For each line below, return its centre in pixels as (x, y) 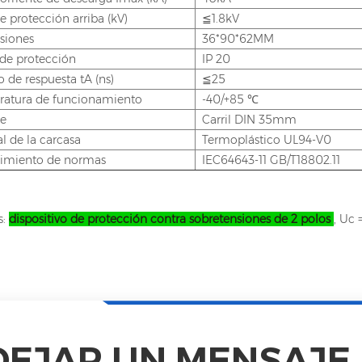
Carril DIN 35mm (249, 120)
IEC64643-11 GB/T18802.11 (271, 160)
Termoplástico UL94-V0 (266, 140)
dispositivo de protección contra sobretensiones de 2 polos (171, 219)
